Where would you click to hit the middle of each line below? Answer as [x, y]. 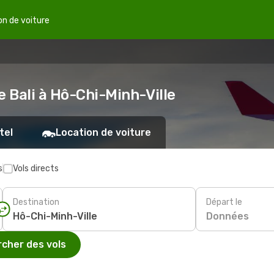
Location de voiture [103, 132]
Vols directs [36, 168]
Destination [36, 202]
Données [228, 216]
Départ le [224, 202]
